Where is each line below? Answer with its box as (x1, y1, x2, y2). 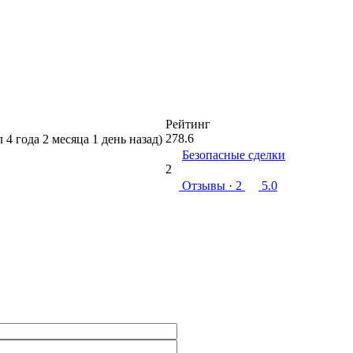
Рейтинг (165, 117, 210, 131)
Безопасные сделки (182, 148, 285, 162)
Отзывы (182, 179, 225, 192)
